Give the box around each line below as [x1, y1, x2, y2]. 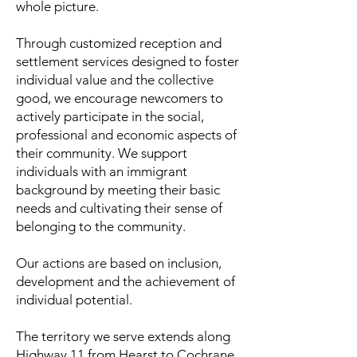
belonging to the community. [16, 218, 186, 234]
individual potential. [16, 292, 132, 308]
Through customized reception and [16, 35, 222, 51]
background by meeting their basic [16, 182, 220, 198]
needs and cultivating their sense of [16, 200, 222, 216]
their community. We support [16, 145, 187, 161]
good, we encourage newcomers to [16, 90, 223, 106]
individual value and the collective [16, 72, 214, 88]
